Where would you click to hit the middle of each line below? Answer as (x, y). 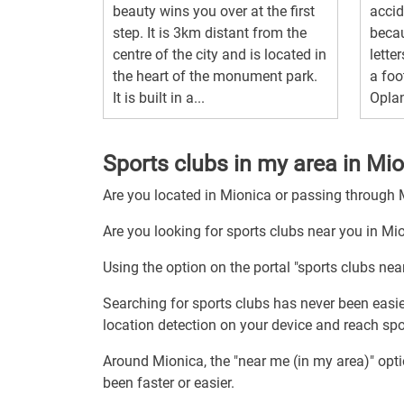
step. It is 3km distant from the (210, 32)
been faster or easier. (169, 382)
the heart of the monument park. (215, 76)
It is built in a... (159, 97)
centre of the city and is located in (220, 54)
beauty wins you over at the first (214, 11)
